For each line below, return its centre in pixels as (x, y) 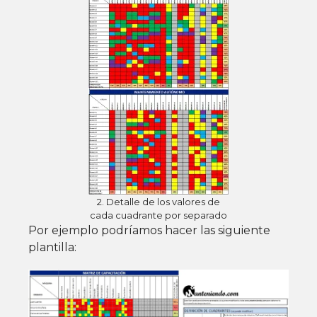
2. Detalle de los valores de (158, 201)
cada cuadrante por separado (158, 215)
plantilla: (52, 247)
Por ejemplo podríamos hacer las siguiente (149, 230)
